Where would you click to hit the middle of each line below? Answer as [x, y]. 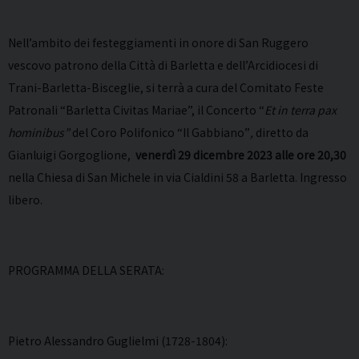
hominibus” [39, 133]
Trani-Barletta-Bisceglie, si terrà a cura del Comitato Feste [166, 88]
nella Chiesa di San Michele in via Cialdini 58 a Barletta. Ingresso [177, 177]
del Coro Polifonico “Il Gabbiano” [160, 133]
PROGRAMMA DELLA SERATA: [86, 270]
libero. [25, 200]
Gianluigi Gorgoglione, [72, 155]
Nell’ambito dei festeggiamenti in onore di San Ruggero [158, 43]
